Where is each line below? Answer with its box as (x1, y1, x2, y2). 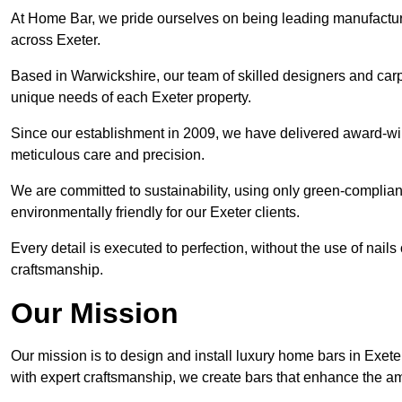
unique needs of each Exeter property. (11, 90, 251, 106)
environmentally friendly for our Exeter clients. (11, 205, 300, 221)
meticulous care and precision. (11, 147, 205, 163)
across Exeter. (11, 32, 100, 48)
